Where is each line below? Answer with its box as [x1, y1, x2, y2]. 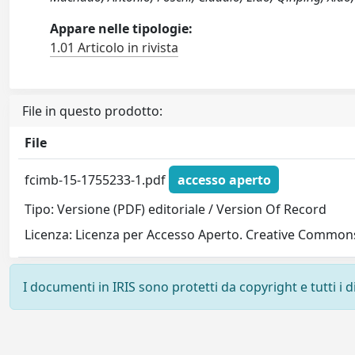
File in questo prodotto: [22, 102, 162, 120]
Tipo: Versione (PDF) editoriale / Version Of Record [25, 200, 327, 219]
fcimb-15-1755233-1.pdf [25, 170, 170, 189]
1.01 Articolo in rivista [50, 39, 179, 56]
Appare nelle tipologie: [50, 20, 193, 37]
